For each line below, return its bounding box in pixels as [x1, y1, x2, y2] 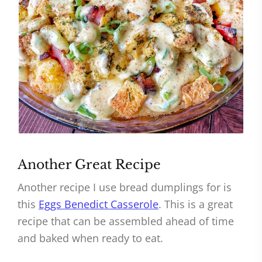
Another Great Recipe [18, 157, 161, 173]
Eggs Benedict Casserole [39, 197, 158, 212]
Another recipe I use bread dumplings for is [18, 180, 232, 195]
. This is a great [158, 197, 233, 212]
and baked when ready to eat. [18, 231, 163, 246]
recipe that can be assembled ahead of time [18, 214, 234, 229]
